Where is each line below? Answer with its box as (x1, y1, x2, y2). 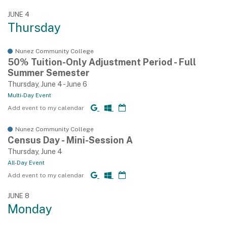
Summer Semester (8, 67, 90, 78)
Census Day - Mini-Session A (8, 135, 133, 145)
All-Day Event (8, 160, 45, 166)
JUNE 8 (8, 192, 29, 200)
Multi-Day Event (8, 92, 51, 98)
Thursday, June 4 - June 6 (8, 80, 87, 88)
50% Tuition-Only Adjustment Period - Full (8, 57, 196, 67)
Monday (8, 202, 52, 216)
